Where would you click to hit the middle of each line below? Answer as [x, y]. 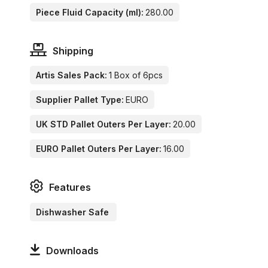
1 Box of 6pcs [136, 75]
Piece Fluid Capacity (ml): [90, 13]
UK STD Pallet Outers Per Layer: [103, 124]
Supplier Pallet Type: [80, 100]
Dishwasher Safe [72, 212]
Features [70, 188]
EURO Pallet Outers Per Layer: [99, 149]
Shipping [73, 51]
